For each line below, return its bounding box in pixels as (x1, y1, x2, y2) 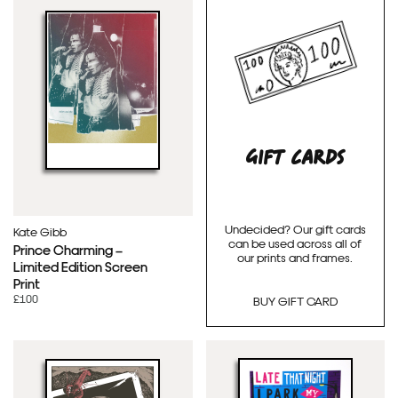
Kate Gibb (13, 223, 67, 239)
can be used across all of (228, 235, 362, 251)
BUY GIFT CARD (252, 292, 338, 308)
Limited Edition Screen (13, 257, 147, 275)
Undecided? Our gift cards (224, 221, 366, 236)
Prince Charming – (13, 240, 123, 258)
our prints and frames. (237, 250, 354, 265)
